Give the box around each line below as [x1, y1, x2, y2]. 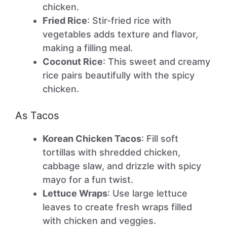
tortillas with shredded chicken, [43, 147, 180, 158]
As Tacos [15, 109, 59, 122]
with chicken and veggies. [43, 215, 156, 226]
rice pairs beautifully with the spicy [43, 70, 195, 81]
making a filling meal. [43, 43, 133, 53]
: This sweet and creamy [103, 56, 210, 67]
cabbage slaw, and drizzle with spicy [43, 161, 201, 171]
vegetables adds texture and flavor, [43, 29, 198, 40]
